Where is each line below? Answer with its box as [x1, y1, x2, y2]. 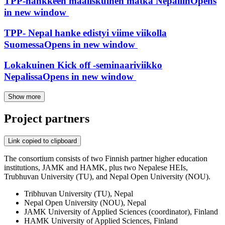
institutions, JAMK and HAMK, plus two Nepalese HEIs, [4, 163, 188, 172]
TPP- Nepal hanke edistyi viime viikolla [4, 27, 167, 38]
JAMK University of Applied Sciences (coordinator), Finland [24, 207, 218, 216]
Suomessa [4, 39, 44, 50]
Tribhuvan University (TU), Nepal [24, 189, 133, 198]
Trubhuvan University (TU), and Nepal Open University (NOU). [4, 172, 210, 181]
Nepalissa [4, 71, 43, 82]
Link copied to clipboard [8, 137, 77, 145]
